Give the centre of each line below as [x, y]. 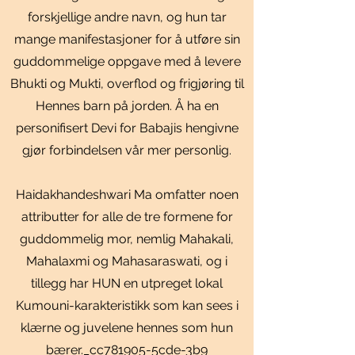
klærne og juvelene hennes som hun [127, 328]
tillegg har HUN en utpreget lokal [127, 283]
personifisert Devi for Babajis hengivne [127, 128]
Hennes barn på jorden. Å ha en [127, 106]
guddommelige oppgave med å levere [127, 61]
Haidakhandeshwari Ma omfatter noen [127, 195]
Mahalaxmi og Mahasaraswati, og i [127, 261]
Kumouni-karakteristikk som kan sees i [127, 305]
